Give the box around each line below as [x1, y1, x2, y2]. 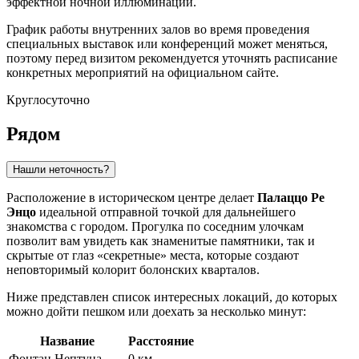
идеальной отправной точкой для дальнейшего [36, 204, 296, 219]
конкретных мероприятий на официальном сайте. [6, 66, 279, 80]
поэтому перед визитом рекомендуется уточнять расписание [6, 51, 337, 66]
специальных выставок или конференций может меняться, [6, 37, 328, 51]
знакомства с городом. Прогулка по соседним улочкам [6, 219, 304, 233]
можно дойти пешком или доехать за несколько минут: [6, 304, 306, 318]
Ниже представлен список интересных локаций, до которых [6, 289, 337, 304]
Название [39, 333, 95, 348]
